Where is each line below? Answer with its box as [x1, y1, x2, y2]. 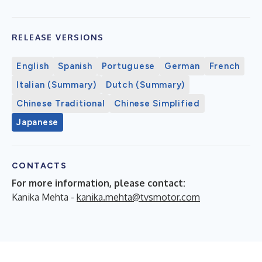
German [164, 60, 200, 71]
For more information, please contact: [12, 177, 185, 189]
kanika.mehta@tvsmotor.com [77, 191, 200, 203]
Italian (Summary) [16, 79, 96, 90]
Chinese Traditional [16, 98, 105, 109]
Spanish [58, 60, 92, 71]
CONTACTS [12, 160, 67, 171]
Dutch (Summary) [105, 79, 185, 90]
